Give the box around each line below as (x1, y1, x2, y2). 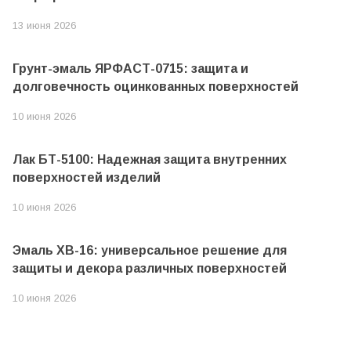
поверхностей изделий (13, 171, 161, 185)
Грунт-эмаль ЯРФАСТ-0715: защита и (13, 62, 248, 76)
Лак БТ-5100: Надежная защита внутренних (13, 153, 287, 167)
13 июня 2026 (13, 20, 76, 32)
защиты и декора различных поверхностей (13, 262, 287, 276)
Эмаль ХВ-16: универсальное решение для (13, 244, 287, 258)
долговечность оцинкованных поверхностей (13, 80, 299, 94)
